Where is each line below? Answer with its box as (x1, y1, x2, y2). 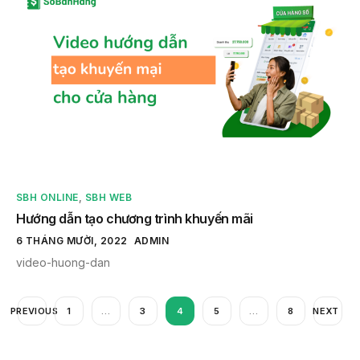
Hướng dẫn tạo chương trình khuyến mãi (16, 210, 254, 227)
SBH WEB (84, 190, 133, 203)
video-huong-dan (16, 255, 110, 269)
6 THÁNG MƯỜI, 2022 (16, 234, 128, 247)
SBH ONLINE (16, 190, 79, 203)
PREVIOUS (10, 305, 59, 317)
